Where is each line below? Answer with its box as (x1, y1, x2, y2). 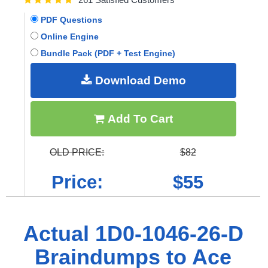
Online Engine (38, 31, 99, 41)
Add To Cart (105, 112, 173, 125)
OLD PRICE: (50, 147, 105, 157)
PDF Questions (38, 14, 102, 25)
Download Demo (92, 74, 186, 87)
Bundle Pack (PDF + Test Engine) (38, 48, 175, 58)
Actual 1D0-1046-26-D (23, 221, 243, 246)
